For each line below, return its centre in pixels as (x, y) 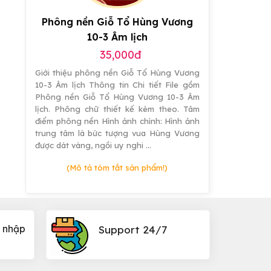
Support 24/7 (133, 230)
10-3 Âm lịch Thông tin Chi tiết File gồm (117, 85)
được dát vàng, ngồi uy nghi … (93, 145)
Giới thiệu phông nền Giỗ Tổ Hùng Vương (117, 73)
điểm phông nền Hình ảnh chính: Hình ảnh (117, 121)
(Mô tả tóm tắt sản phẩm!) (117, 168)
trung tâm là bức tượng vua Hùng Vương (117, 133)
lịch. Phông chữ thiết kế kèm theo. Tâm (117, 109)
